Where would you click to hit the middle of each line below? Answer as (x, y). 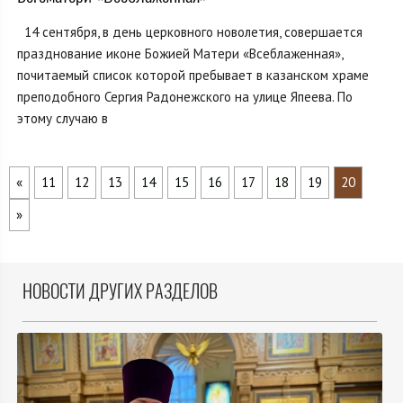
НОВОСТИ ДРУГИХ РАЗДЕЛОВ (120, 291)
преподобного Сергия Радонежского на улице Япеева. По (185, 97)
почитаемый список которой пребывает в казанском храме (193, 76)
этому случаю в (63, 119)
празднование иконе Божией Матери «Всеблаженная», (180, 54)
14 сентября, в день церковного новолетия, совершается (190, 32)
